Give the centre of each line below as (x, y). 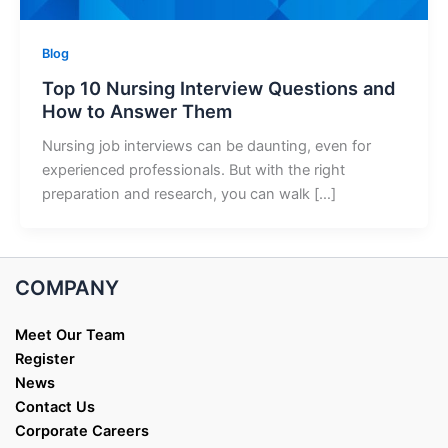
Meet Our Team (70, 335)
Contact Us (55, 407)
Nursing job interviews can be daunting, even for (206, 145)
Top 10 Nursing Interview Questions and (218, 88)
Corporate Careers (82, 431)
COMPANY (67, 288)
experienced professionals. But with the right (193, 169)
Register (45, 359)
